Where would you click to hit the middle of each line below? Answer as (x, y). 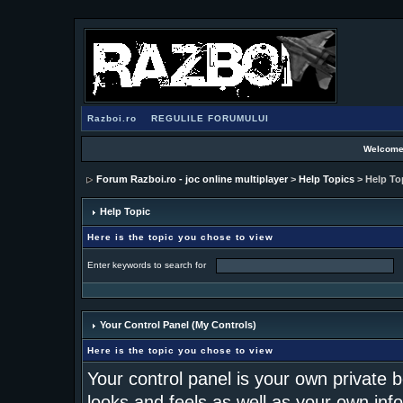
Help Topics (326, 179)
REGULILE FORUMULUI (210, 118)
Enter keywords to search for (149, 265)
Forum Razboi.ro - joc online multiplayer (192, 179)
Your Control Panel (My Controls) (176, 325)
